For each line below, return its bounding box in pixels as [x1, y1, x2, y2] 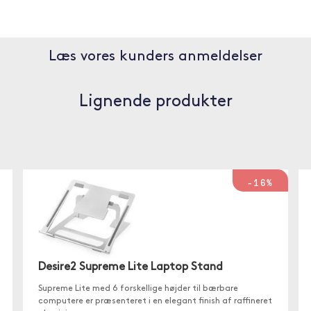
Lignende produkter [78, 94, 233, 110]
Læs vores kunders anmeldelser [49, 49, 262, 64]
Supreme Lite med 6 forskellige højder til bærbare [38, 284, 239, 293]
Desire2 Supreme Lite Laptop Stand [38, 261, 224, 273]
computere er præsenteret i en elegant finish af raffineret [38, 296, 273, 305]
